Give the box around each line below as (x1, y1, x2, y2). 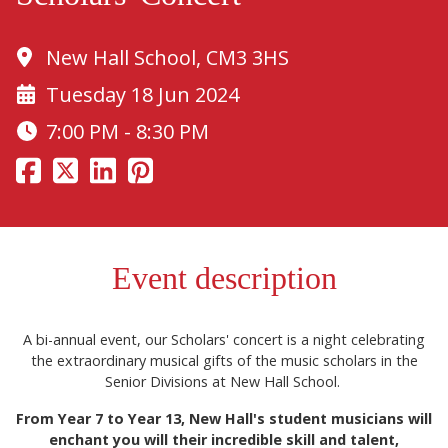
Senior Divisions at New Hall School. (104, 371, 344, 391)
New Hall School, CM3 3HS (46, 43, 289, 71)
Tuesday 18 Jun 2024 (46, 80, 239, 108)
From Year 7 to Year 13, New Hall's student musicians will (16, 408, 432, 428)
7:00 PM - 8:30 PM (46, 117, 209, 145)
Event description (111, 259, 337, 296)
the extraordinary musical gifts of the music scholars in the (30, 350, 418, 370)
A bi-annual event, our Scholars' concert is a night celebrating (23, 329, 425, 349)
